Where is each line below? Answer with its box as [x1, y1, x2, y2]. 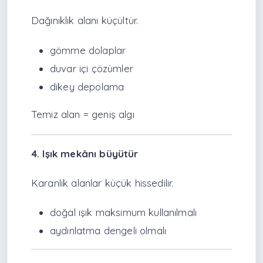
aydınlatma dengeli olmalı [50, 224, 166, 237]
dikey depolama [50, 80, 124, 93]
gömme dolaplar [50, 43, 126, 56]
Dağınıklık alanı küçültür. [31, 14, 139, 27]
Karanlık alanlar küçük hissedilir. [31, 177, 174, 189]
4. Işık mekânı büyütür [31, 147, 139, 160]
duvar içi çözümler [50, 62, 133, 75]
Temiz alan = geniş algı [31, 107, 134, 120]
